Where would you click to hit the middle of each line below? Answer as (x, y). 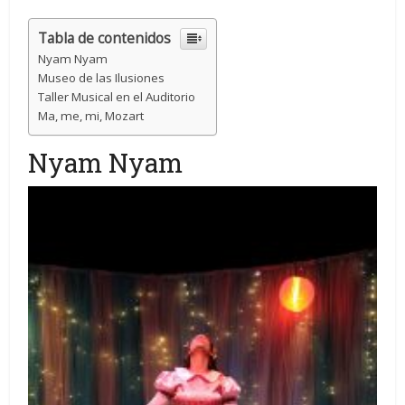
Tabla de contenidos (105, 39)
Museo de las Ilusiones (102, 78)
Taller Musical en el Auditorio (117, 97)
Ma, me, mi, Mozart (91, 116)
